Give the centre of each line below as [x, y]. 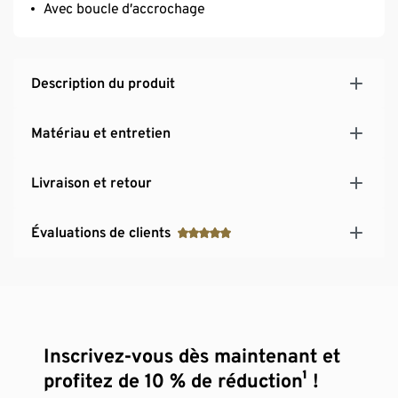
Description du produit [103, 83]
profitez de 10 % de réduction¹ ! [182, 380]
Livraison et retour [92, 182]
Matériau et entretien [101, 132]
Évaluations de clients [101, 232]
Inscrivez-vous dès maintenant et [192, 355]
